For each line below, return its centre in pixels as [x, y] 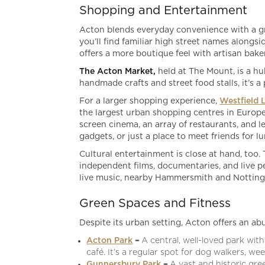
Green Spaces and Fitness [155, 203]
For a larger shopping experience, [150, 101]
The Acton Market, [119, 71]
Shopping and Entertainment [164, 10]
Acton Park [110, 240]
